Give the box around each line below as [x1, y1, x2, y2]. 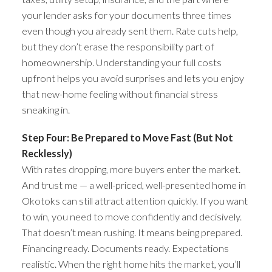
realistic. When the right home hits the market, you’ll [21, 257, 240, 270]
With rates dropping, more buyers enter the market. [21, 163, 240, 175]
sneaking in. [21, 104, 70, 116]
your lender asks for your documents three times [21, 9, 231, 21]
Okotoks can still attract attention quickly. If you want [21, 194, 248, 206]
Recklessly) [21, 147, 72, 159]
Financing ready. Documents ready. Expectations [21, 242, 229, 254]
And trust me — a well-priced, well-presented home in [21, 178, 246, 191]
